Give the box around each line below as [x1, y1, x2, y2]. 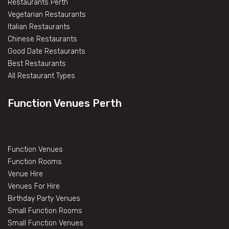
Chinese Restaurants [8, 34, 77, 43]
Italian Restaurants [8, 22, 70, 31]
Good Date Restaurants [8, 47, 85, 56]
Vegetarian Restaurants [8, 10, 86, 19]
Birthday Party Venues [8, 194, 80, 203]
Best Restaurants [8, 59, 66, 68]
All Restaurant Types [8, 71, 75, 80]
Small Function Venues [8, 218, 83, 227]
